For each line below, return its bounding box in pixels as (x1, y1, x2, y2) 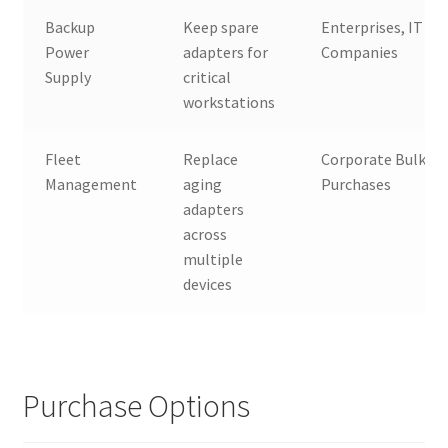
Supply (45, 67, 92, 88)
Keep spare (183, 17, 260, 38)
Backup (45, 17, 96, 38)
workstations (183, 92, 276, 113)
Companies (321, 42, 399, 63)
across (183, 224, 228, 245)
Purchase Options (22, 385, 250, 426)
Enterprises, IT (321, 17, 424, 38)
